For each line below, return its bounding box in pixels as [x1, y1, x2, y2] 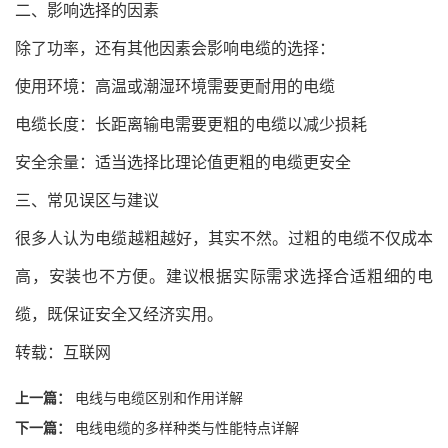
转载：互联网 [15, 343, 111, 361]
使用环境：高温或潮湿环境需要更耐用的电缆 [15, 77, 335, 95]
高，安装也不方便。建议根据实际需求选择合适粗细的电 [15, 267, 433, 285]
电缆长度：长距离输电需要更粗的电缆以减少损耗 [15, 115, 367, 133]
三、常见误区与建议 [15, 191, 159, 209]
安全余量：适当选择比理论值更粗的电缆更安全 [15, 153, 351, 171]
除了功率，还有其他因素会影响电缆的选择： [15, 39, 335, 57]
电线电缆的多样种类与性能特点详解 [75, 416, 299, 437]
